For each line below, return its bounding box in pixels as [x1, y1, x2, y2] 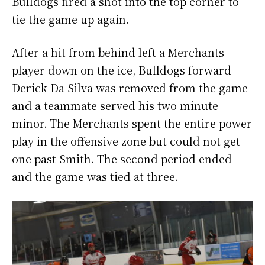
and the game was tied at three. [12, 169, 178, 184]
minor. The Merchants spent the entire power [12, 115, 252, 131]
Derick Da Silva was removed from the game [12, 80, 248, 95]
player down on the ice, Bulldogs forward [12, 62, 231, 77]
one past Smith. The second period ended [12, 151, 232, 166]
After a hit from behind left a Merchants [12, 44, 224, 60]
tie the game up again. [12, 11, 132, 27]
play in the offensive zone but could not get [12, 133, 240, 148]
